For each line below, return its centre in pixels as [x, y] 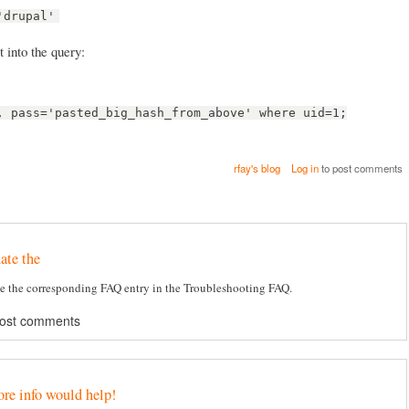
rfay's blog [257, 168]
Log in [304, 168]
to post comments [360, 168]
